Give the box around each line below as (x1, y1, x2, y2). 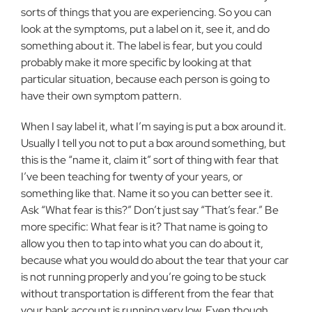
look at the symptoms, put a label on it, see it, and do (21, 22, 270, 36)
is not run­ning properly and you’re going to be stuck (21, 270, 266, 284)
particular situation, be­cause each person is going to (21, 72, 270, 86)
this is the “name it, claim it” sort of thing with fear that (21, 153, 279, 167)
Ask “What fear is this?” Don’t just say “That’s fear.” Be (21, 203, 279, 217)
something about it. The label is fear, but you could (21, 38, 262, 53)
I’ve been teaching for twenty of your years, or (21, 169, 243, 184)
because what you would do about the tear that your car (21, 253, 289, 267)
